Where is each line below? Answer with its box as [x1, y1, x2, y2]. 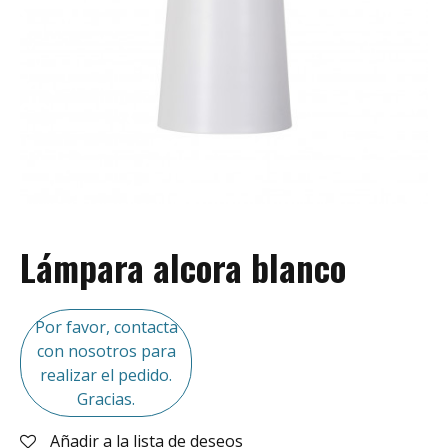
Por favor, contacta [34, 315, 178, 338]
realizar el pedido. [40, 363, 172, 386]
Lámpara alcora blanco [20, 240, 346, 293]
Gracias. [77, 387, 135, 410]
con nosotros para [36, 339, 176, 362]
